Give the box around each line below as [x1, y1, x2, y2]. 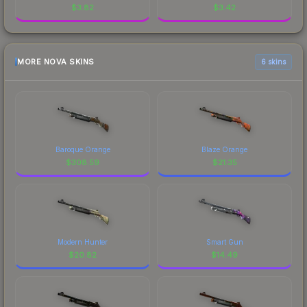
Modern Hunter [58, 237, 108, 246]
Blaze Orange [201, 145, 247, 153]
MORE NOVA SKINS [17, 57, 95, 67]
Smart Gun [206, 237, 243, 246]
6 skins [261, 57, 286, 66]
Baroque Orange [55, 145, 110, 153]
